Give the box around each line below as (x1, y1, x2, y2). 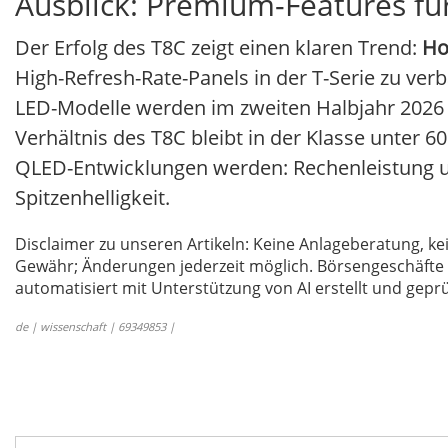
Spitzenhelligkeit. (15, 184, 170, 212)
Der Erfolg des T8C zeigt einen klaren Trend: (15, 34, 422, 62)
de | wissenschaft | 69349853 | (15, 319, 175, 335)
